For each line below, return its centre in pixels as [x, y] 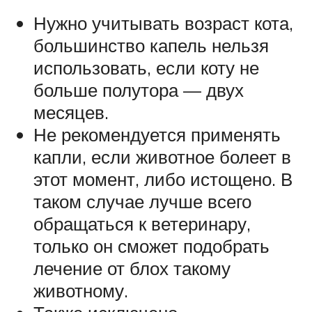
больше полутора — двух [139, 90]
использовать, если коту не [146, 68]
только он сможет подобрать [151, 246]
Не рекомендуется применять [157, 135]
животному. [81, 291]
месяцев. [71, 112]
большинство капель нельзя [151, 46]
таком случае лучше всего [142, 202]
